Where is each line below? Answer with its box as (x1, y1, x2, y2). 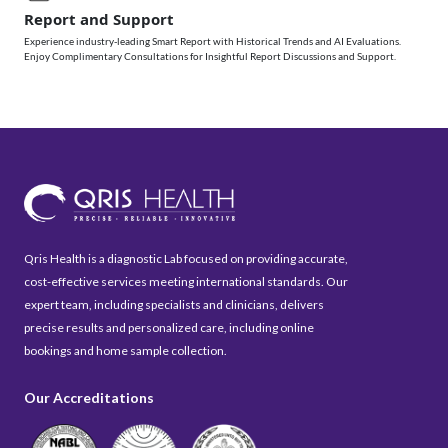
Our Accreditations (24, 389, 154, 407)
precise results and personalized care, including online (24, 320, 314, 336)
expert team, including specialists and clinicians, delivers (24, 297, 324, 313)
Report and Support (24, 9, 174, 30)
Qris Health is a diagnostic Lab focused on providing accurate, (24, 251, 348, 267)
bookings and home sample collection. (24, 343, 227, 359)
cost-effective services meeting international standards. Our (24, 274, 348, 290)
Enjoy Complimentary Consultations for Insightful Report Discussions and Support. (24, 50, 396, 63)
